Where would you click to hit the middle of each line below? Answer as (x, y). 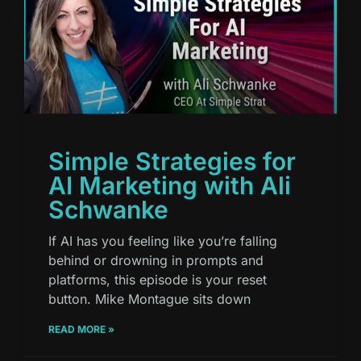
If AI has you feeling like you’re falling (163, 241)
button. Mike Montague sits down (149, 299)
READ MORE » (81, 330)
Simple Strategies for (172, 162)
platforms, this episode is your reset (158, 280)
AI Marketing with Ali (170, 186)
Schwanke (108, 210)
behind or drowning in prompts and (156, 261)
